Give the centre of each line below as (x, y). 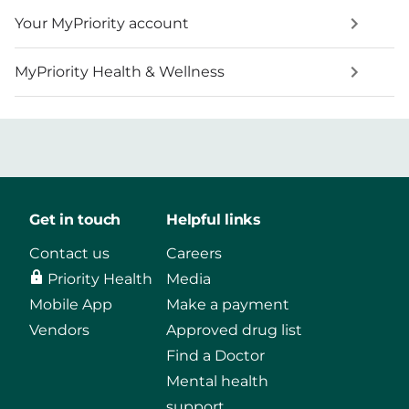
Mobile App (71, 305)
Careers (194, 254)
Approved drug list (234, 330)
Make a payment (228, 305)
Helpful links (214, 220)
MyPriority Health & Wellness (120, 72)
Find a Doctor (215, 356)
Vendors (59, 330)
